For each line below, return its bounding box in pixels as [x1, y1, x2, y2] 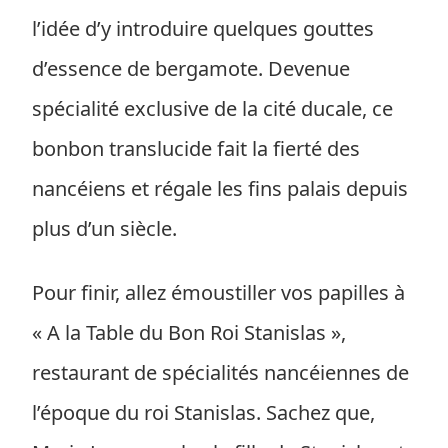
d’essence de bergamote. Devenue [32, 55, 350, 82]
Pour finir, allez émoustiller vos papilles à [32, 279, 405, 306]
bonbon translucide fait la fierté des [32, 135, 360, 162]
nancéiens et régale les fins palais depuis [32, 175, 408, 202]
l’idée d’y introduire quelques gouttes [32, 15, 374, 42]
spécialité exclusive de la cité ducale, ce [32, 95, 393, 122]
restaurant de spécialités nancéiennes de [32, 359, 409, 386]
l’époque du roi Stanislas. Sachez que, [32, 399, 375, 426]
